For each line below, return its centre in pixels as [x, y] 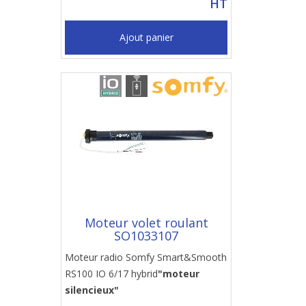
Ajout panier [146, 37]
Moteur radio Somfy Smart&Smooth [146, 257]
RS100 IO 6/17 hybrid [111, 274]
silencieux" [92, 290]
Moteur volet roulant [146, 223]
